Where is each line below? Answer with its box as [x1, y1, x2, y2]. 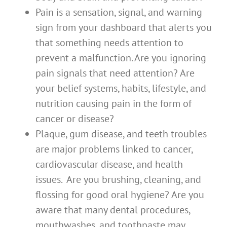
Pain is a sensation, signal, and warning [35, 6, 202, 19]
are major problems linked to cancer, [35, 142, 193, 156]
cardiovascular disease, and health [35, 158, 183, 171]
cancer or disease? [35, 112, 114, 126]
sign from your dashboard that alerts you [35, 21, 212, 34]
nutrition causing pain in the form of [35, 97, 192, 110]
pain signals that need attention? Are [35, 66, 195, 80]
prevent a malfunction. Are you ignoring [35, 51, 206, 65]
